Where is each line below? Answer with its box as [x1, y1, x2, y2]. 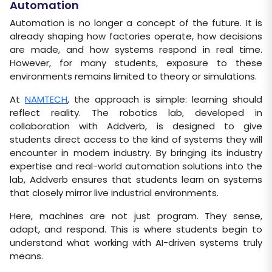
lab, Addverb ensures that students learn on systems [10, 173, 262, 186]
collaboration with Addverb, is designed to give [10, 120, 262, 133]
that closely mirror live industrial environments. [10, 186, 219, 200]
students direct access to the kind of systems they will [10, 133, 262, 146]
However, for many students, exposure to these [10, 56, 262, 70]
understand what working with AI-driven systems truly [10, 236, 262, 250]
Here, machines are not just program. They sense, [10, 209, 262, 223]
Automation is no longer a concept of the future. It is [10, 16, 262, 30]
